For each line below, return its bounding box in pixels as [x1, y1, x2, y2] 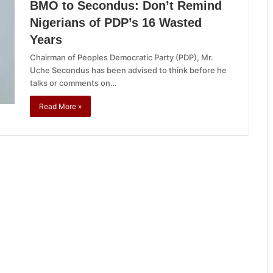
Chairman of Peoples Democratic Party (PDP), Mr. [30, 52, 213, 62]
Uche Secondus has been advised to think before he [30, 65, 227, 75]
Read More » [39, 102, 82, 111]
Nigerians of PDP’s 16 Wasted [30, 16, 202, 29]
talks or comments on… [30, 78, 117, 88]
